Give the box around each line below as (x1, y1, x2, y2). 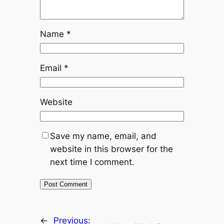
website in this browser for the (49, 144, 173, 154)
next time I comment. (49, 157, 134, 167)
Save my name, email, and (49, 131, 156, 141)
